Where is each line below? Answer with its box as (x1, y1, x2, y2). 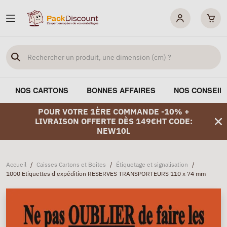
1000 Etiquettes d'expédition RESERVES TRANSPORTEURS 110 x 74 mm (6, 170, 206, 177)
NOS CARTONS (15, 85, 68, 95)
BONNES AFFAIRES (87, 85, 156, 95)
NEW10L (97, 126, 130, 136)
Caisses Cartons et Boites (36, 161, 106, 168)
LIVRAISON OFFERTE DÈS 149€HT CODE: (34, 116, 193, 126)
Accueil (6, 161, 26, 168)
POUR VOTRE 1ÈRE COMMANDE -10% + (37, 106, 190, 117)
